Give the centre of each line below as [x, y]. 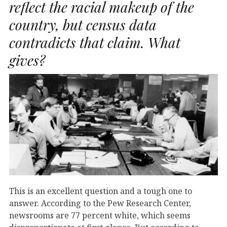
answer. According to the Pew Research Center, [100, 203]
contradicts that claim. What [95, 42]
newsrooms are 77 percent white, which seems [100, 215]
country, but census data [83, 24]
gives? [27, 60]
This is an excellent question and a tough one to [101, 191]
